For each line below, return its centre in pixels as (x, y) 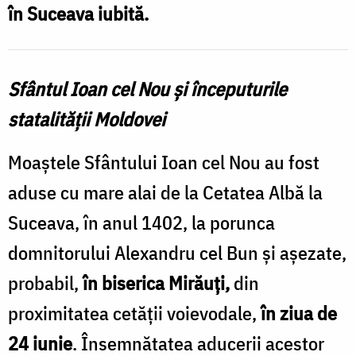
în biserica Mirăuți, (156, 282)
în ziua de (299, 313)
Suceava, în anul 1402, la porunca (141, 222)
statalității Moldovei (87, 119)
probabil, (45, 282)
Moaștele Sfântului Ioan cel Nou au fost (164, 162)
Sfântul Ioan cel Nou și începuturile (147, 89)
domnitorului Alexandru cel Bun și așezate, (177, 252)
